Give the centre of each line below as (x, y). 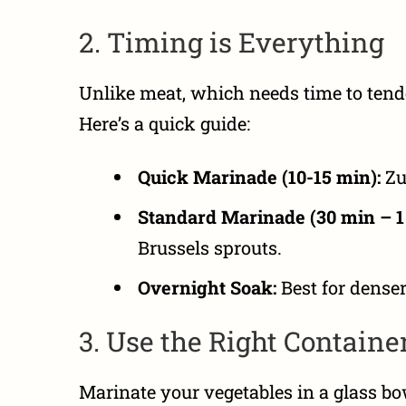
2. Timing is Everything (232, 42)
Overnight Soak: (207, 287)
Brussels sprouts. (210, 247)
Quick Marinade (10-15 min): (259, 176)
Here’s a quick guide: (164, 123)
